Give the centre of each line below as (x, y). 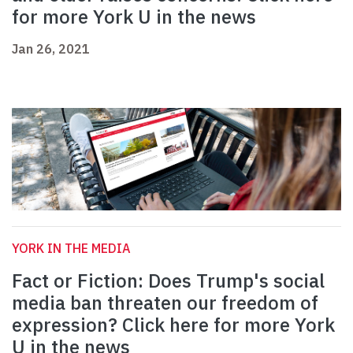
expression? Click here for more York (173, 325)
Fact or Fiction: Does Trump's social (168, 281)
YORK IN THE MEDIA (71, 249)
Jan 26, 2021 (51, 49)
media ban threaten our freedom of (165, 303)
